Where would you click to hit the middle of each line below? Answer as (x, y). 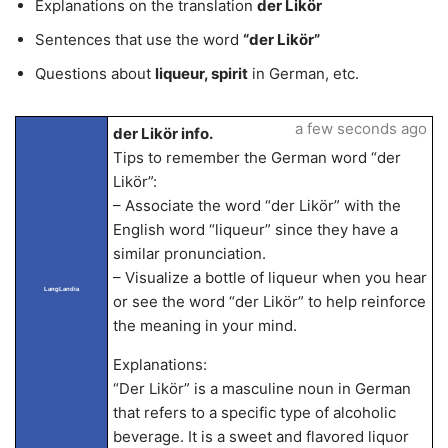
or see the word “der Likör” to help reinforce (269, 301)
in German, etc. (303, 73)
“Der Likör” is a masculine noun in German (261, 388)
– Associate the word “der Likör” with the (256, 205)
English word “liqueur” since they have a (255, 229)
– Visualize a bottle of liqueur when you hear (269, 277)
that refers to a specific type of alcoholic (254, 412)
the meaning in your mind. (204, 325)
